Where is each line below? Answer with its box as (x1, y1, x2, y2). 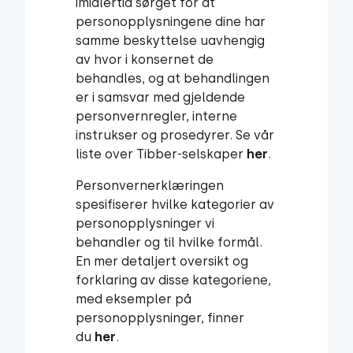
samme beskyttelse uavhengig (76, 33, 265, 48)
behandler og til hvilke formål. (76, 235, 262, 250)
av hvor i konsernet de (76, 52, 214, 67)
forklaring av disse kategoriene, (76, 273, 271, 288)
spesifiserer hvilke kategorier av (76, 197, 274, 212)
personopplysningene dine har (76, 14, 266, 29)
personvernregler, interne (76, 109, 237, 124)
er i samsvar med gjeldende (76, 90, 245, 105)
